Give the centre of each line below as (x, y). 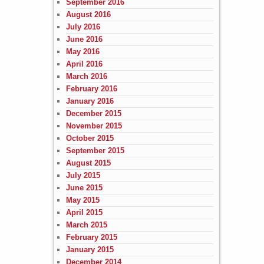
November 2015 (94, 126)
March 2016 (86, 76)
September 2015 (95, 150)
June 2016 (84, 39)
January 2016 (90, 101)
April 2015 (84, 212)
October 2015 (90, 138)
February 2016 (91, 88)
